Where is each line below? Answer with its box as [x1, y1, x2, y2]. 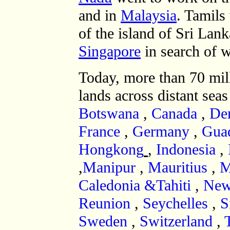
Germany [132, 123, 189, 140]
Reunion [79, 195, 130, 212]
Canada [151, 105, 197, 122]
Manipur [83, 159, 136, 176]
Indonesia [156, 141, 216, 158]
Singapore [79, 43, 141, 60]
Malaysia [121, 7, 177, 24]
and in [79, 7, 121, 24]
